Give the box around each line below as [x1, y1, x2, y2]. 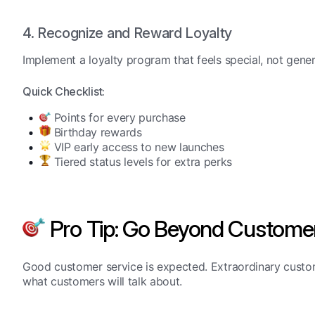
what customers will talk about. [22, 274, 183, 288]
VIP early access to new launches [51, 139, 224, 154]
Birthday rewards [51, 124, 142, 139]
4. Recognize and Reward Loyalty [22, 24, 233, 41]
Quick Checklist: [22, 84, 105, 98]
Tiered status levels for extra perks [51, 154, 233, 169]
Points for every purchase [51, 110, 186, 124]
